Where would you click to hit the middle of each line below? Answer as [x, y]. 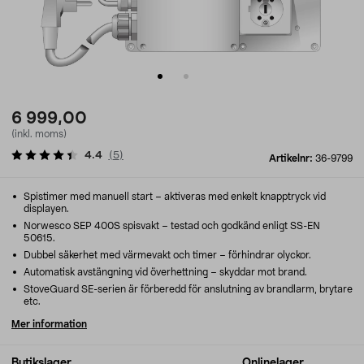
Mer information [49, 324]
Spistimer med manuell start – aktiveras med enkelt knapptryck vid [173, 197]
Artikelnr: [292, 158]
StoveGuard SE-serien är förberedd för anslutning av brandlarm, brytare [187, 289]
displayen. [46, 209]
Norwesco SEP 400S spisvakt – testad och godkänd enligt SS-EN [171, 226]
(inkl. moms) [39, 134]
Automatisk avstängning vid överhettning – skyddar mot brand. [164, 272]
